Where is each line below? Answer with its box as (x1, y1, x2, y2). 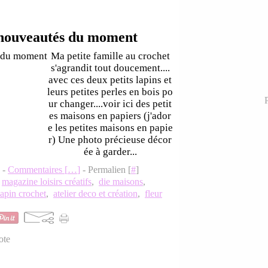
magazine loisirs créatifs (2, 176, 92, 187)
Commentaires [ (8, 165, 68, 175)
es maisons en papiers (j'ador (49, 110, 171, 121)
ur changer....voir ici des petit (48, 98, 172, 109)
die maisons (99, 176, 143, 187)
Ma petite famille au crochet (50, 50, 170, 62)
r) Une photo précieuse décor (48, 134, 172, 145)
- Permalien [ (80, 165, 131, 175)
